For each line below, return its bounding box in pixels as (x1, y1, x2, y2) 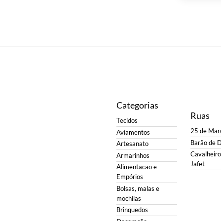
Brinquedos (116, 206, 148, 214)
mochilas (116, 194, 141, 202)
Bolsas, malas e (116, 184, 159, 192)
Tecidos (116, 117, 138, 125)
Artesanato (116, 140, 148, 148)
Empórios (116, 173, 143, 181)
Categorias (116, 99, 158, 110)
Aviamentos (116, 128, 150, 136)
